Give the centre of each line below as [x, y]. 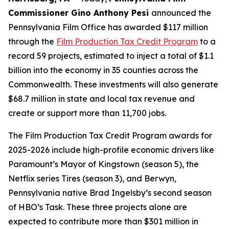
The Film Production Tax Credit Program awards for [110, 135]
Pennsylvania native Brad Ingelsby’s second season [110, 193]
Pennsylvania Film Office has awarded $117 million [108, 27]
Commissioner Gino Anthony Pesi [80, 13]
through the [32, 41]
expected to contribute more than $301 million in [103, 221]
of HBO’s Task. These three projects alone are [98, 207]
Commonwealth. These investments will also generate [113, 84]
